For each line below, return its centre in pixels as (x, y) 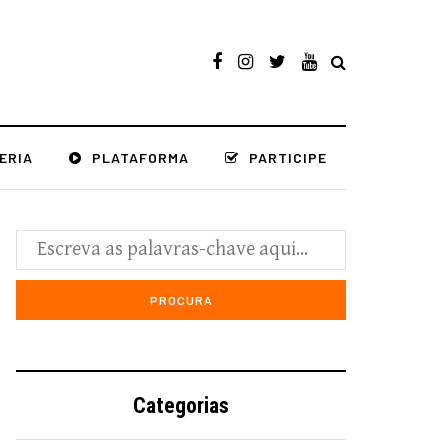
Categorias (181, 405)
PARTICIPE (288, 157)
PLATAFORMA (140, 157)
